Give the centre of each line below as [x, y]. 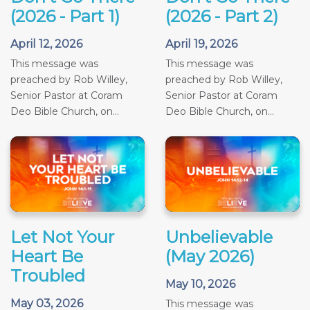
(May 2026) [210, 257]
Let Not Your [62, 237]
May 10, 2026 [200, 284]
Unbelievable [219, 237]
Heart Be [47, 257]
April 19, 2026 [201, 44]
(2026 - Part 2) [222, 17]
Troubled [48, 276]
